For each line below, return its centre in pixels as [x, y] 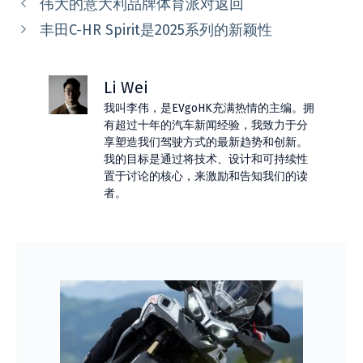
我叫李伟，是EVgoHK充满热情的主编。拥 [209, 108]
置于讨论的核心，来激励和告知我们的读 [206, 176]
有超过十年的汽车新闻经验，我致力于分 [206, 125]
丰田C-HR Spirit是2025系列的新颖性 [156, 30]
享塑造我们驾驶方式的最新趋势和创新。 [206, 142]
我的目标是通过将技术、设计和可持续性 [206, 159]
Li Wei [126, 88]
